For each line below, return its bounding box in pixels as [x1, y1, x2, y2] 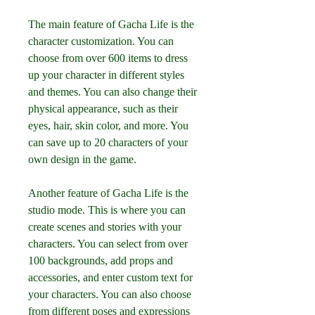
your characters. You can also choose [28, 288, 191, 300]
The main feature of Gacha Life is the [28, 18, 194, 30]
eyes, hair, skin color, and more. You [28, 120, 188, 131]
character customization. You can [28, 35, 174, 47]
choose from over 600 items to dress [28, 52, 188, 64]
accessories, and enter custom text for [28, 271, 193, 283]
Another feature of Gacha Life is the [28, 187, 188, 199]
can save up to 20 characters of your [28, 136, 188, 148]
